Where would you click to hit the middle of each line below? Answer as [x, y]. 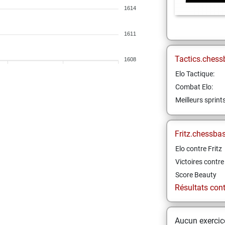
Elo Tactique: [195, 74]
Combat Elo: [194, 87]
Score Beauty [196, 175]
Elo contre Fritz [198, 149]
